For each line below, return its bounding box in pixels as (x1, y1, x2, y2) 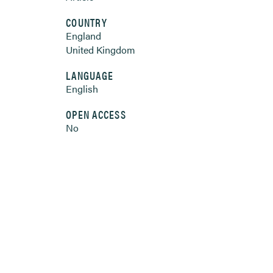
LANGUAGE (66, 68, 114, 83)
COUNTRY (66, 15, 107, 30)
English (66, 82, 98, 96)
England (66, 29, 101, 43)
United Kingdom (66, 43, 135, 57)
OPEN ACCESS (66, 107, 126, 122)
